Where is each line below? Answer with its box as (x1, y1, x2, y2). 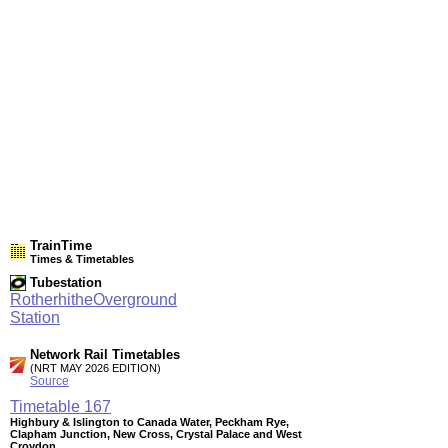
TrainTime (30, 238, 92, 253)
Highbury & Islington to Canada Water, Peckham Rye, (10, 416, 289, 428)
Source (30, 374, 69, 388)
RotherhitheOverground (10, 291, 177, 308)
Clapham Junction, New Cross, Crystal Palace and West (10, 428, 302, 440)
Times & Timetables (30, 253, 134, 265)
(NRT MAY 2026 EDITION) (30, 362, 161, 374)
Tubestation (30, 275, 102, 290)
